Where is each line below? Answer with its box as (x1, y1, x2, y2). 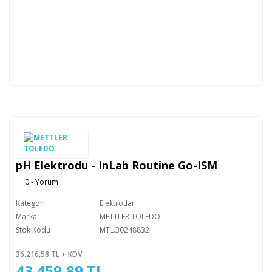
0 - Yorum (25, 177, 58, 187)
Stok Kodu (16, 225, 50, 235)
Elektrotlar (99, 198, 135, 208)
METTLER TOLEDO (99, 211, 160, 222)
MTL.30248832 (99, 225, 149, 235)
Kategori (16, 198, 45, 208)
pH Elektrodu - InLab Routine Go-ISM (16, 158, 217, 172)
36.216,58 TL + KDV (16, 249, 82, 259)
